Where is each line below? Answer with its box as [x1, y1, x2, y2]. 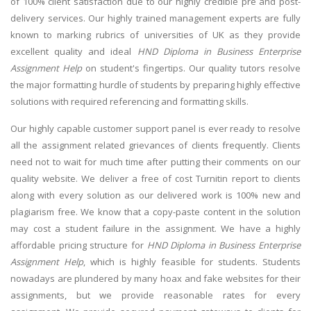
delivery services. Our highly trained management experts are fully [10, 11, 301, 24]
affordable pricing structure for [10, 239, 147, 252]
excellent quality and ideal [10, 44, 137, 58]
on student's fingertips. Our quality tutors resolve [82, 61, 301, 74]
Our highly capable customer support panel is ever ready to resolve [10, 122, 301, 135]
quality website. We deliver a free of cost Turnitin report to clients [10, 172, 301, 185]
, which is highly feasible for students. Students [83, 255, 301, 269]
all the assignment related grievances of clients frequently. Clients [10, 139, 301, 152]
